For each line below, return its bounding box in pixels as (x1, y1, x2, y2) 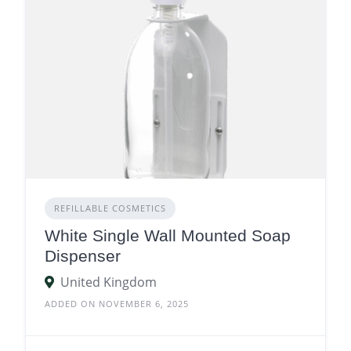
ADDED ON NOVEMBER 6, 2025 (45, 297, 189, 309)
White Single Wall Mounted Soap (45, 226, 291, 244)
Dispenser (45, 246, 121, 265)
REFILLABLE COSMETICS (54, 201, 166, 214)
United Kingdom (60, 273, 157, 291)
